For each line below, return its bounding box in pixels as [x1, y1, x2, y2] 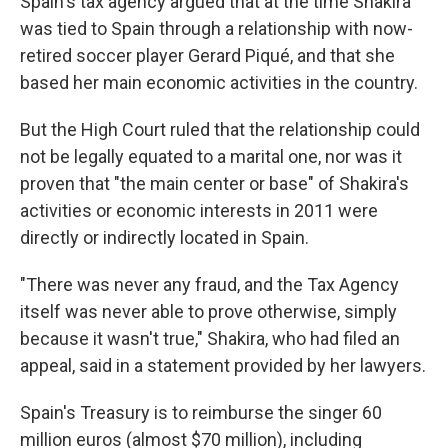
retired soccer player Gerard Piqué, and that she [20, 45, 395, 66]
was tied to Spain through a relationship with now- [20, 18, 413, 39]
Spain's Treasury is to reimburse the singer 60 [20, 402, 382, 423]
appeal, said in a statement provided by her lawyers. [20, 355, 426, 376]
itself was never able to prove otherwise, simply [20, 301, 397, 322]
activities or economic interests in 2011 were [20, 200, 378, 221]
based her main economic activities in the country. [20, 72, 418, 93]
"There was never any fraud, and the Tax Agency [20, 274, 399, 295]
